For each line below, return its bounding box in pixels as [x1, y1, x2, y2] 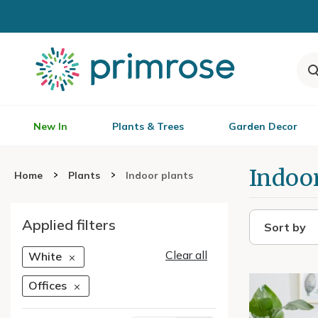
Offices [28, 278, 67, 293]
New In [33, 120, 67, 133]
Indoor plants [126, 169, 193, 182]
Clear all [165, 248, 207, 262]
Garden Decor [229, 120, 297, 133]
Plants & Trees [112, 120, 184, 133]
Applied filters [22, 216, 116, 234]
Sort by [264, 220, 306, 234]
